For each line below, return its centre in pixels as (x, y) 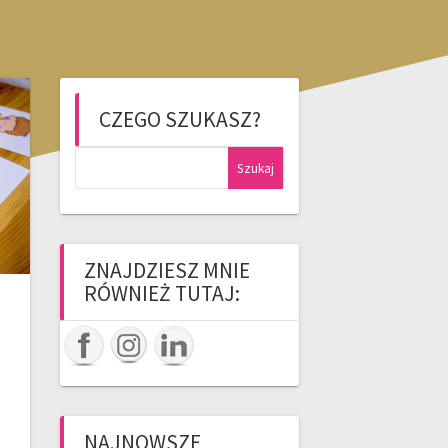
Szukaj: (99, 158)
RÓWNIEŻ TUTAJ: (161, 294)
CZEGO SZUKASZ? (179, 120)
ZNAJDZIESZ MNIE (166, 271)
